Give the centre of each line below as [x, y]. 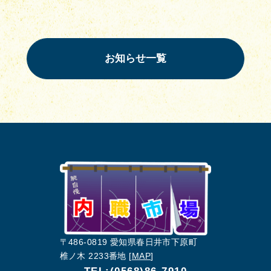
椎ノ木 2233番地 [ [96, 256]
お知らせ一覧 [135, 59]
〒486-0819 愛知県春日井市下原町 [129, 242]
